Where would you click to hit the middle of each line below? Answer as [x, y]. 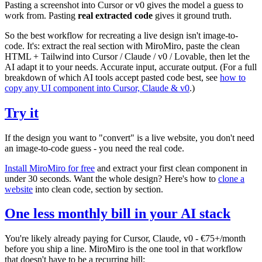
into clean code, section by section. [98, 189]
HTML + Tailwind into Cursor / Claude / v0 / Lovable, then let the [127, 56]
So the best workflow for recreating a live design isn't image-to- [121, 35]
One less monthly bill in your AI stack [118, 214]
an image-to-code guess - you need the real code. [94, 148]
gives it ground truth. [192, 15]
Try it [22, 113]
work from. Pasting [41, 15]
